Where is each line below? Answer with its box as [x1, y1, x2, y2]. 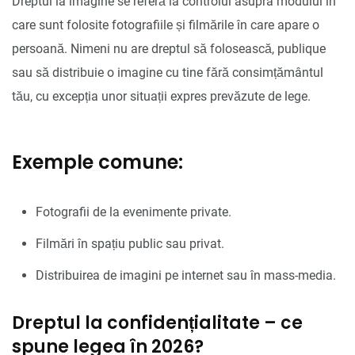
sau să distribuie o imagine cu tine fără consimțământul [12, 64, 323, 80]
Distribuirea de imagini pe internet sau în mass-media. [36, 267, 336, 283]
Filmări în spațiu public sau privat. [36, 235, 224, 251]
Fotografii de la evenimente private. [36, 204, 231, 219]
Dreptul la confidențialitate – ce [12, 310, 303, 335]
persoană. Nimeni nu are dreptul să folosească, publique [12, 40, 326, 56]
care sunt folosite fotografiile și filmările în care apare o [12, 17, 319, 32]
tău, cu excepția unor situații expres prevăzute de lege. [12, 88, 311, 104]
